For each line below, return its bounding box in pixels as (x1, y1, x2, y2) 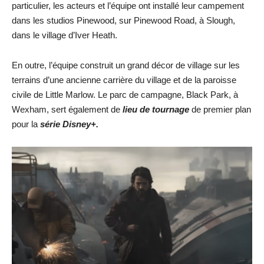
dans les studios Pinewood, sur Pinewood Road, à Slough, (12, 15, 235, 25)
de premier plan (192, 104, 251, 114)
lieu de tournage (123, 104, 192, 114)
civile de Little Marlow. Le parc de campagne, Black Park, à (12, 90, 238, 100)
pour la (12, 119, 40, 129)
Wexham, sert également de (12, 104, 123, 114)
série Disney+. (40, 119, 98, 129)
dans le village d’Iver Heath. (12, 30, 117, 40)
